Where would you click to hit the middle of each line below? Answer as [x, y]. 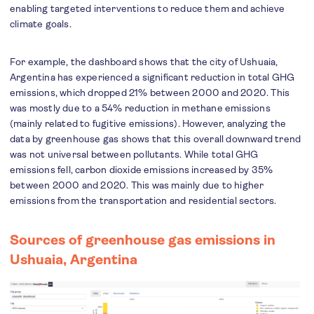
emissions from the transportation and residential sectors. [143, 201]
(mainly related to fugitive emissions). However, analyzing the [148, 124]
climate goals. [41, 24]
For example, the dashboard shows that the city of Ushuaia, [144, 62]
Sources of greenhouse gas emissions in [143, 240]
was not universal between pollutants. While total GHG [134, 155]
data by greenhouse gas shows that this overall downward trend [156, 139]
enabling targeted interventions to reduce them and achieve [148, 9]
